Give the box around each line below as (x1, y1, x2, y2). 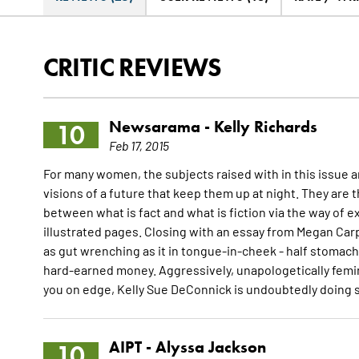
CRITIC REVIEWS (42, 51, 222, 83)
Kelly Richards (213, 117, 317, 137)
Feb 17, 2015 (108, 137, 169, 154)
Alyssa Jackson (155, 337, 266, 357)
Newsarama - (108, 117, 214, 137)
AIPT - (108, 337, 155, 357)
